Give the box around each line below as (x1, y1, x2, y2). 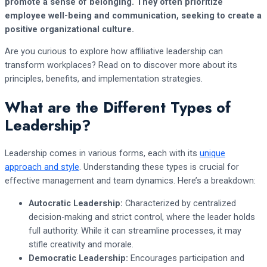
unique (200, 147, 225, 159)
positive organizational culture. (5, 23, 134, 35)
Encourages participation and (128, 252, 244, 263)
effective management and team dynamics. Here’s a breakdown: (5, 175, 256, 186)
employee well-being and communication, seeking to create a (5, 10, 262, 21)
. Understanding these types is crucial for (79, 161, 239, 172)
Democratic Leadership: (29, 252, 128, 263)
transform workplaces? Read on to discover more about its (5, 60, 237, 71)
